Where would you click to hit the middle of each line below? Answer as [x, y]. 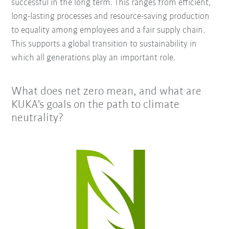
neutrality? [38, 118]
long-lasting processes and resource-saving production [111, 16]
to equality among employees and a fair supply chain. [108, 30]
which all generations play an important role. [94, 58]
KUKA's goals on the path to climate [96, 105]
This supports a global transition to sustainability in [104, 44]
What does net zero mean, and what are [107, 91]
